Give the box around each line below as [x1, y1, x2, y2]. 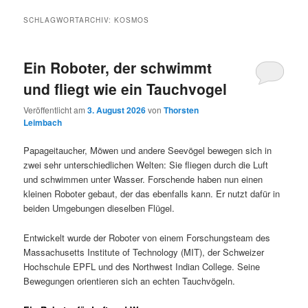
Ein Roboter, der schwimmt [23, 56, 212, 78]
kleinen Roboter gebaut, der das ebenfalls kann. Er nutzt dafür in [23, 187, 280, 201]
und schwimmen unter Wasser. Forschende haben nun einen [23, 173, 263, 186]
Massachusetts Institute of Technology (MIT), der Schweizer [23, 245, 265, 258]
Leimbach [23, 116, 63, 129]
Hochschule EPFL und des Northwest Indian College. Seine [23, 259, 261, 273]
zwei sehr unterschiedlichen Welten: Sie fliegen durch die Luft [23, 158, 269, 172]
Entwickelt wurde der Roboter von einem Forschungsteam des [23, 230, 271, 244]
